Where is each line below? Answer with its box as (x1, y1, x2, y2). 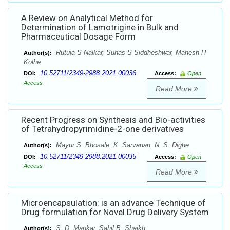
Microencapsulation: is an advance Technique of (21, 198, 206, 208)
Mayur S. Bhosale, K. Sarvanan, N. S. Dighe (54, 141, 189, 149)
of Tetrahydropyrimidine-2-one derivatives (21, 124, 184, 135)
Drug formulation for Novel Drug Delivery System (21, 207, 209, 218)
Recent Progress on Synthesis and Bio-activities (21, 114, 205, 125)
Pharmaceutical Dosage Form (21, 31, 136, 42)
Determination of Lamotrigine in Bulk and (21, 22, 179, 33)
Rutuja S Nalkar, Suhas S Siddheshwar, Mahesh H (54, 49, 206, 57)
